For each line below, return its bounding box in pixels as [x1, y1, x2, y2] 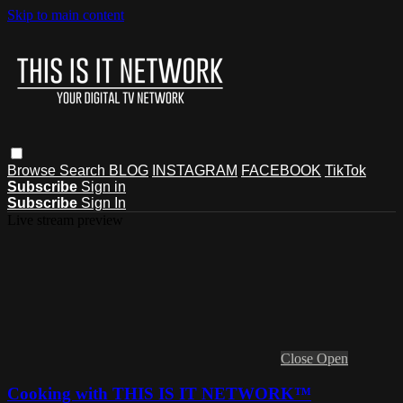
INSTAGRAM [152, 162, 237, 178]
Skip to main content [7, 7, 124, 22]
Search [59, 162, 109, 178]
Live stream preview [7, 211, 123, 228]
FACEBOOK [241, 162, 321, 178]
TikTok [325, 162, 366, 178]
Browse [7, 162, 59, 178]
